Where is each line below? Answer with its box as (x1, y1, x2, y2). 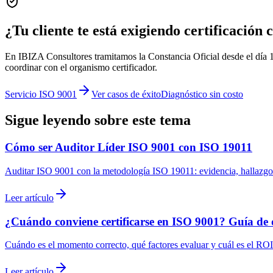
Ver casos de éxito (91, 89, 161, 100)
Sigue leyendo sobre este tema (5, 112, 191, 129)
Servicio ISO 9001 (5, 89, 77, 100)
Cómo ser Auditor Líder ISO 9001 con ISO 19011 (5, 141, 252, 154)
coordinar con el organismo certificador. (5, 62, 157, 73)
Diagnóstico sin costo (161, 89, 243, 100)
